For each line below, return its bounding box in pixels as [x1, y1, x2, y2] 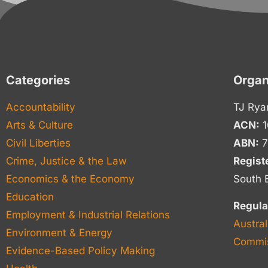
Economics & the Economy [6, 173, 135, 185]
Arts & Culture [6, 119, 73, 131]
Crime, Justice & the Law [6, 155, 127, 167]
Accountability [6, 101, 75, 113]
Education [6, 191, 54, 203]
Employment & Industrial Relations [6, 209, 170, 221]
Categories [6, 73, 70, 87]
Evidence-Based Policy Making [6, 245, 155, 257]
